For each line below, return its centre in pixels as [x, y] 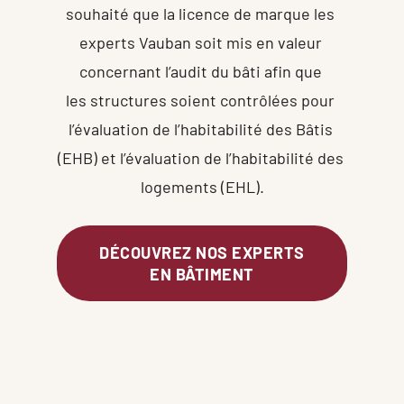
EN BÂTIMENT [202, 274]
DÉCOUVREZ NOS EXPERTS [202, 252]
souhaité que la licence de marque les [200, 13]
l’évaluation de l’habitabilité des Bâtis [200, 129]
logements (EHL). [202, 186]
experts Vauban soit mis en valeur [200, 42]
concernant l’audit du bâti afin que [200, 71]
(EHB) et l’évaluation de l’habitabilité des [200, 157]
